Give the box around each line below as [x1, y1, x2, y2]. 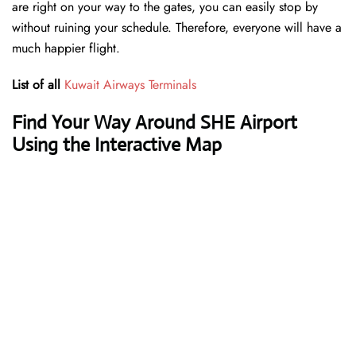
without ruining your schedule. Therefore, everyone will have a [12, 18, 342, 37]
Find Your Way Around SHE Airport [12, 110, 297, 135]
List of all [12, 75, 64, 95]
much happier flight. [12, 39, 120, 58]
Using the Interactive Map [12, 133, 222, 157]
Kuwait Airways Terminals [64, 75, 196, 95]
